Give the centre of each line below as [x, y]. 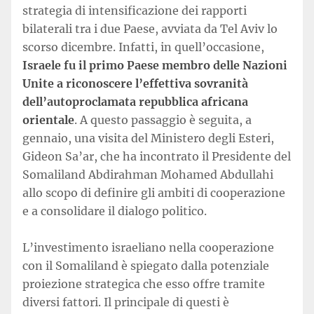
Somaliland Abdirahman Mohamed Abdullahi [148, 175]
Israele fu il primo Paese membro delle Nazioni [155, 65]
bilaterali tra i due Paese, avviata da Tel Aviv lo [150, 29]
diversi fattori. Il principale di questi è [126, 302]
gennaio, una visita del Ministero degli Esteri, [148, 138]
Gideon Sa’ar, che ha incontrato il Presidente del [157, 156]
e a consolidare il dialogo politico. [115, 211]
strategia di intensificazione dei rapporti [135, 11]
